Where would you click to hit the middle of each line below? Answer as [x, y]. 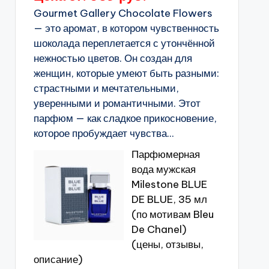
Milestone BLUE [169, 184]
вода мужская [163, 169]
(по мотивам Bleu [172, 214]
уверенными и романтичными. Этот [117, 103]
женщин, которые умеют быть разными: [126, 73]
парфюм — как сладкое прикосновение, [125, 118]
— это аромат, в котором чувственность [126, 28]
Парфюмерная [165, 154]
